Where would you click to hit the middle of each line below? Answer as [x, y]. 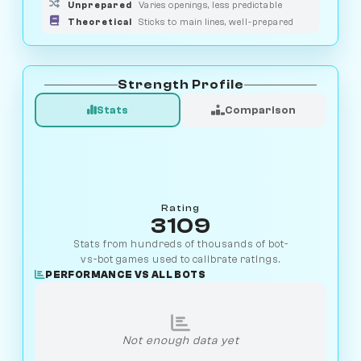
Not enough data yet [180, 340]
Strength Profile [180, 85]
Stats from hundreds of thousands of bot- [180, 245]
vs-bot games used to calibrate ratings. [180, 260]
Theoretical [100, 22]
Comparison [260, 110]
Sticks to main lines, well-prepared [216, 22]
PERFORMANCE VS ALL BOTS [125, 275]
